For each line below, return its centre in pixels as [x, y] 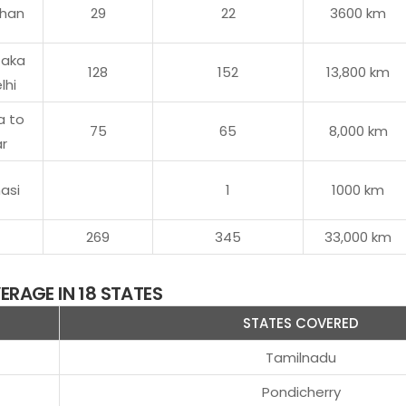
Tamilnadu [301, 357]
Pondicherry [301, 391]
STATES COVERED [301, 323]
